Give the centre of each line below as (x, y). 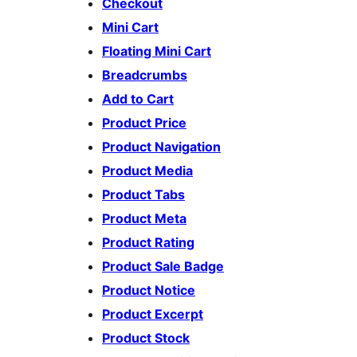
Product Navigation (161, 147)
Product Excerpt (153, 314)
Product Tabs (143, 195)
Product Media (147, 171)
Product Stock (146, 338)
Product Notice (149, 290)
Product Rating (148, 243)
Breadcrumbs (145, 75)
